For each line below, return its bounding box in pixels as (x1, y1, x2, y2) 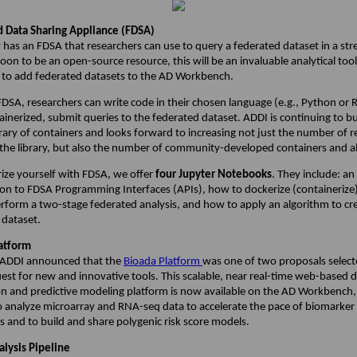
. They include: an (272, 169, 355, 182)
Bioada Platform (124, 256, 202, 269)
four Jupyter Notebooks (155, 169, 272, 182)
